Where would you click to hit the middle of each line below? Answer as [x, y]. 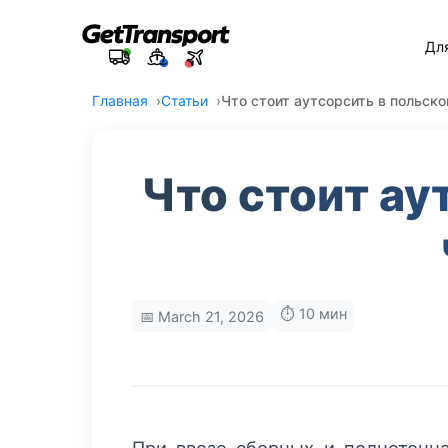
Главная [120, 100]
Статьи [184, 100]
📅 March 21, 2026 [202, 316]
